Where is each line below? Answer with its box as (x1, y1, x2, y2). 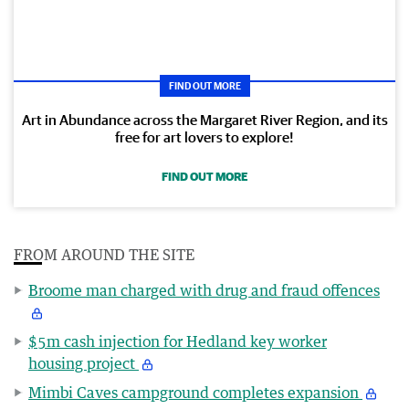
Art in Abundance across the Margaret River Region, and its (21, 110, 388, 128)
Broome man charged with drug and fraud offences (28, 280, 380, 299)
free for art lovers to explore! (115, 128, 294, 145)
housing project (28, 353, 139, 372)
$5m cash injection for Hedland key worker (28, 331, 327, 351)
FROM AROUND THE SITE (14, 245, 194, 264)
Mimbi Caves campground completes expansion (28, 383, 362, 402)
